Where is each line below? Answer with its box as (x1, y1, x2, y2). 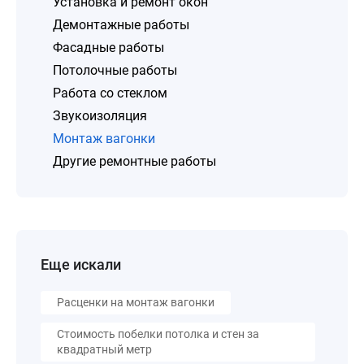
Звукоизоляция (53, 108, 147, 123)
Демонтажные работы (53, 17, 189, 32)
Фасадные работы (53, 40, 164, 55)
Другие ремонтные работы (53, 154, 216, 169)
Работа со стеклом (53, 85, 167, 101)
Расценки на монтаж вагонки (57, 296, 214, 309)
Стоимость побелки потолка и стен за (57, 327, 259, 340)
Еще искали (41, 256, 121, 273)
